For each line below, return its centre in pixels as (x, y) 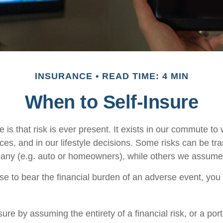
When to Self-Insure (111, 102)
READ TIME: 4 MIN (145, 76)
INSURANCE (63, 76)
